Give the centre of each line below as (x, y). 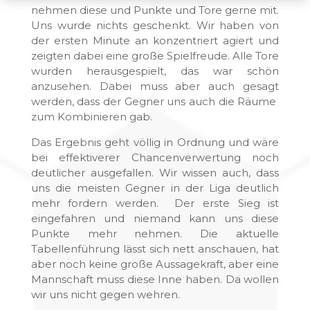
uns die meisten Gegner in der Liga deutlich (155, 188)
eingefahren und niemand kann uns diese (155, 218)
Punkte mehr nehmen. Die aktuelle (155, 234)
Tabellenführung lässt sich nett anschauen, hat (155, 249)
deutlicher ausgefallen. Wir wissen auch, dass (155, 173)
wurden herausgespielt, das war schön (155, 71)
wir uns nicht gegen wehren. (105, 294)
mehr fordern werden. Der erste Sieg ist (155, 203)
